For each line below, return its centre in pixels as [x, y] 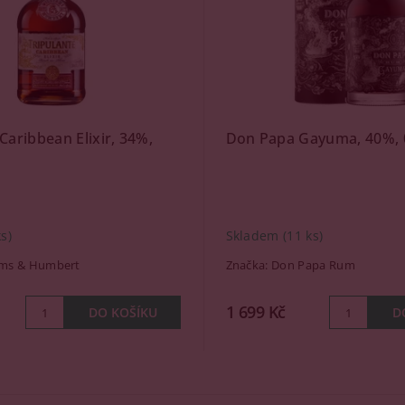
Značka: [249, 265]
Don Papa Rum [313, 265]
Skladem [254, 236]
